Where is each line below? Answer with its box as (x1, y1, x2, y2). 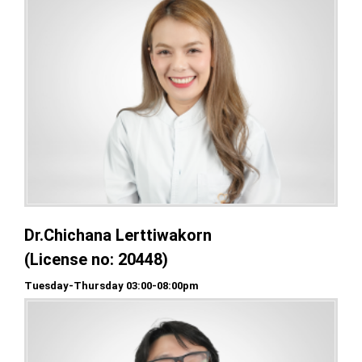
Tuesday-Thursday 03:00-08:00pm (24, 280, 199, 293)
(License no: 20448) (24, 250, 168, 270)
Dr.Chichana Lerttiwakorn (24, 225, 212, 246)
